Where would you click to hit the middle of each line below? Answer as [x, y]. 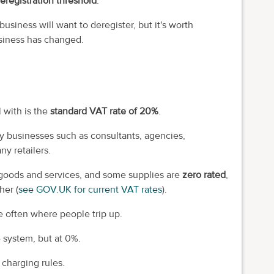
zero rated [204, 175]
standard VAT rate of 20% [104, 112]
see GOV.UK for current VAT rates [90, 190]
